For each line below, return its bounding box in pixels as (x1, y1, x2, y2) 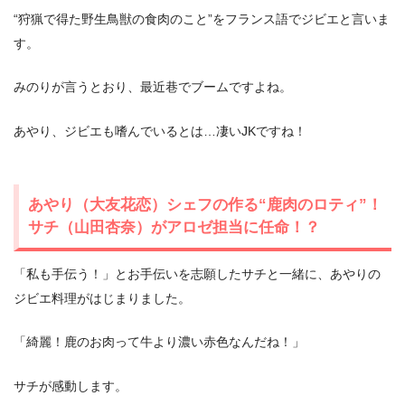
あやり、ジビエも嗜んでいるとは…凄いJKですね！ (14, 123, 306, 138)
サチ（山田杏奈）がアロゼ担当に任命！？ (28, 217, 320, 236)
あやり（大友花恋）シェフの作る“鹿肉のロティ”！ (28, 194, 382, 213)
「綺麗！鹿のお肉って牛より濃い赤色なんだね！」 (14, 334, 305, 350)
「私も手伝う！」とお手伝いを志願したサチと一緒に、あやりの (14, 266, 381, 281)
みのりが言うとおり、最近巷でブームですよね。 (14, 80, 292, 95)
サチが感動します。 (14, 379, 127, 394)
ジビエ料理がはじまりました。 (14, 290, 191, 306)
